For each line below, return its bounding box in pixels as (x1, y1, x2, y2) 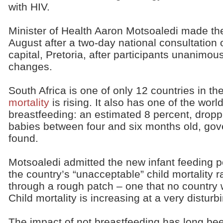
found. (8, 132, 38, 144)
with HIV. (8, 1, 50, 12)
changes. (8, 61, 52, 72)
